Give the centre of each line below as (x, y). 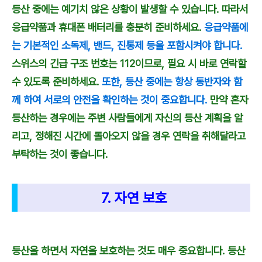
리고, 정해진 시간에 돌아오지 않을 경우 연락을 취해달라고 (129, 136)
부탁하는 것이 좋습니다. (60, 154)
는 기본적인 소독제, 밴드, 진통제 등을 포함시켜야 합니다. (127, 45)
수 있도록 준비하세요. (55, 81)
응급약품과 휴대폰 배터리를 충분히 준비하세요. (108, 27)
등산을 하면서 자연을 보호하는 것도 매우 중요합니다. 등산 (128, 251)
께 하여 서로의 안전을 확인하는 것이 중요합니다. (109, 99)
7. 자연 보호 (134, 198)
